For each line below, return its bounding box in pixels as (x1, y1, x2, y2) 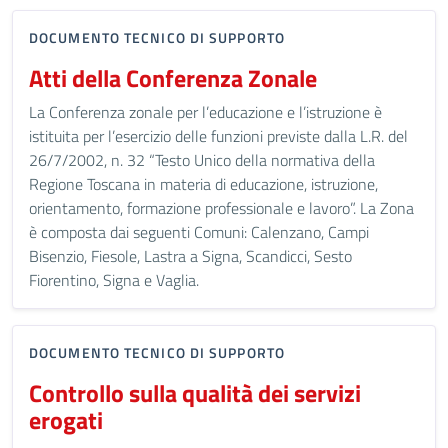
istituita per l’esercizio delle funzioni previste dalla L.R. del (29, 124, 408, 148)
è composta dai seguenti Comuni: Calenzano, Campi (29, 220, 369, 244)
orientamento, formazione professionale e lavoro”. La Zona (29, 196, 414, 220)
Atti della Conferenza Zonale (29, 60, 317, 96)
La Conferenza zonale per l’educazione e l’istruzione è (29, 100, 382, 124)
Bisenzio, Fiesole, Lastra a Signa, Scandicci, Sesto (29, 244, 352, 268)
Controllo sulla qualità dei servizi (29, 375, 361, 411)
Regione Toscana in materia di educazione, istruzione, (29, 172, 378, 196)
